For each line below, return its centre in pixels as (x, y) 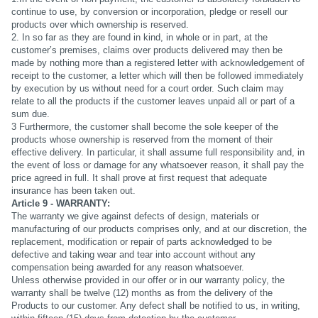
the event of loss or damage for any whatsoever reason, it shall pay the (157, 165)
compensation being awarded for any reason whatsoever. (127, 268)
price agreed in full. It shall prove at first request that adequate (139, 178)
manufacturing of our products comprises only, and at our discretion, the (159, 229)
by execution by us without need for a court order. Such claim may (147, 89)
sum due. (30, 114)
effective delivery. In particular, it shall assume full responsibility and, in (158, 153)
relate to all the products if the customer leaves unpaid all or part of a (153, 102)
